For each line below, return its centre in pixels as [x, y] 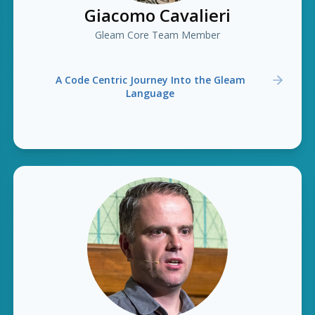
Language [150, 93]
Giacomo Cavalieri [157, 15]
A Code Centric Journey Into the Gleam [150, 80]
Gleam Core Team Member [157, 35]
